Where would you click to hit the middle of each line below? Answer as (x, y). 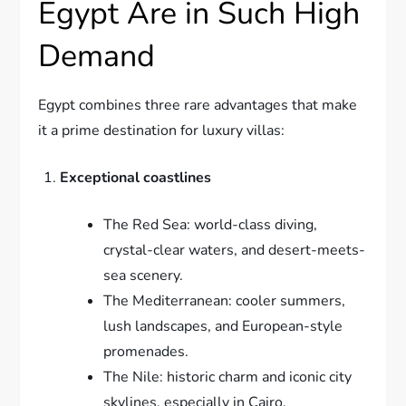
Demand (97, 56)
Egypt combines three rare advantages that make (198, 105)
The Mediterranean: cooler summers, (225, 300)
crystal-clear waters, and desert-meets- (235, 250)
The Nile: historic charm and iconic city (228, 377)
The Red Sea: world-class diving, (211, 224)
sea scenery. (144, 275)
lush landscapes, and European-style (223, 326)
